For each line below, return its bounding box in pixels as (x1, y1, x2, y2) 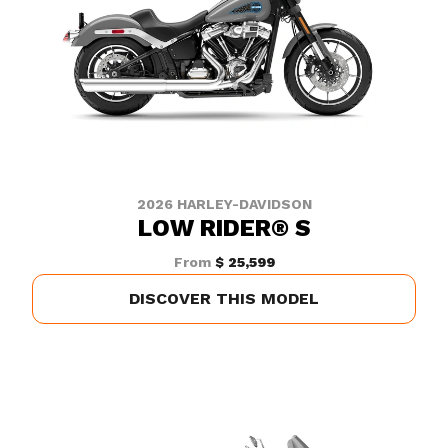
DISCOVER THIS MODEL (129, 289, 319, 308)
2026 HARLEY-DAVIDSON (136, 196, 312, 212)
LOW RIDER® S (137, 214, 311, 242)
